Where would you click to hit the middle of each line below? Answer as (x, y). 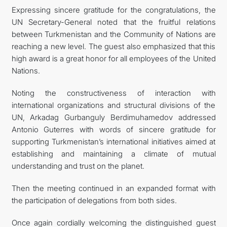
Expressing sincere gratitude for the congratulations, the (113, 10)
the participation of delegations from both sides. (94, 200)
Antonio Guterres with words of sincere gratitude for (113, 129)
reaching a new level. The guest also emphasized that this (113, 46)
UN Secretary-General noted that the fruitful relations (113, 22)
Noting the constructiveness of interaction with (113, 93)
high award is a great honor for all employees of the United (113, 58)
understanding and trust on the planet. (78, 166)
